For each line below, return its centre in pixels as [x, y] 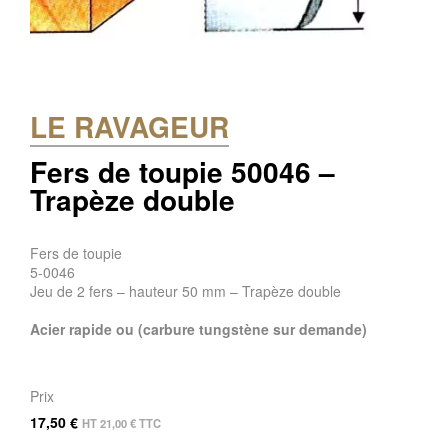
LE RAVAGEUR [129, 126]
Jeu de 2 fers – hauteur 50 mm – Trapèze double [185, 290]
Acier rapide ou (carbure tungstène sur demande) [198, 328]
